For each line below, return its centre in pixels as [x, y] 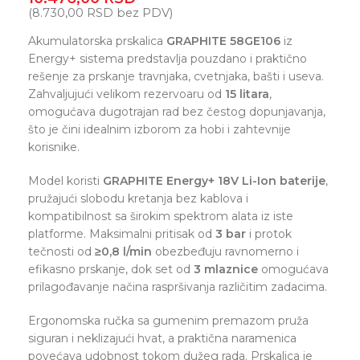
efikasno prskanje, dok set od [111, 269]
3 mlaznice [226, 269]
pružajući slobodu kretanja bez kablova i [138, 198]
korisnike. [54, 147]
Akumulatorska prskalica [97, 41]
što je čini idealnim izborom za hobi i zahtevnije [160, 129]
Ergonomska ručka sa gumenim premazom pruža [168, 321]
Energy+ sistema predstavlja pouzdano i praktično [168, 59]
